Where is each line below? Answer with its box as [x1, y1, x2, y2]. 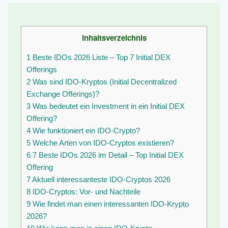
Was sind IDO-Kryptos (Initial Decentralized [31, 77, 177, 87]
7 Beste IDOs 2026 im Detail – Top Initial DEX [31, 151, 184, 160]
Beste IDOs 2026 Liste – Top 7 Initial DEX [31, 53, 170, 62]
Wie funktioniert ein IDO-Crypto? [31, 126, 140, 135]
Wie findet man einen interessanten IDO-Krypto [31, 199, 189, 209]
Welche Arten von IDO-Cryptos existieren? [31, 138, 174, 148]
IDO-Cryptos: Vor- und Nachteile [31, 187, 140, 196]
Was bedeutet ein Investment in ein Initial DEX [31, 102, 185, 111]
